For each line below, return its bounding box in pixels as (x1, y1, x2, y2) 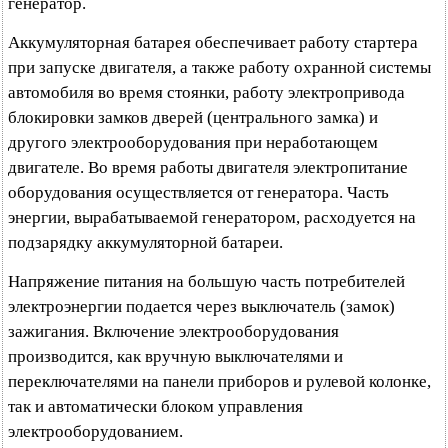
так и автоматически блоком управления (8, 397, 303, 416)
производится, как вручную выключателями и (8, 347, 343, 366)
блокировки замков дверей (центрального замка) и (8, 108, 378, 127)
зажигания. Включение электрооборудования (8, 322, 339, 341)
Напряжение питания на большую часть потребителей (8, 272, 405, 291)
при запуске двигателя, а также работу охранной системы (8, 58, 431, 77)
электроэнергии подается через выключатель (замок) (8, 297, 395, 316)
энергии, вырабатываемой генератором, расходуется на (8, 208, 416, 227)
